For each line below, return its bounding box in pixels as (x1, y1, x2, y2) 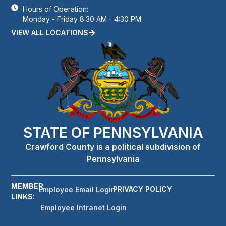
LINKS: (11, 192, 35, 201)
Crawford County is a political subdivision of (25, 142, 201, 152)
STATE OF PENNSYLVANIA (23, 124, 203, 142)
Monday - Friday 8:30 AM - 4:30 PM (22, 15, 141, 24)
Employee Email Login (39, 185, 116, 194)
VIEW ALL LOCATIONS (11, 28, 89, 37)
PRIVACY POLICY (113, 185, 172, 194)
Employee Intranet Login (40, 203, 127, 212)
